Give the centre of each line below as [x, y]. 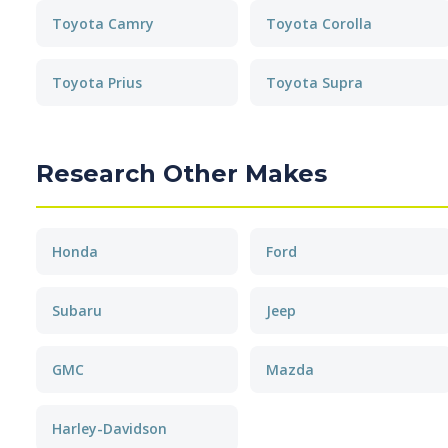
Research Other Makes [181, 173]
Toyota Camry [103, 23]
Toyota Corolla [319, 23]
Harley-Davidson [109, 428]
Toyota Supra [314, 82]
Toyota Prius [97, 82]
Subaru [77, 310]
